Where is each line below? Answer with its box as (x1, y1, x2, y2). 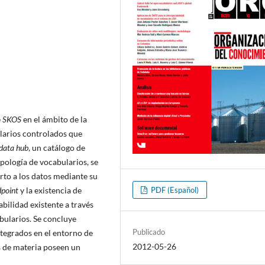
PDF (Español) (149, 185, 199, 195)
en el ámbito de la (23, 114, 87, 124)
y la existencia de (20, 185, 82, 195)
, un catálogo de (28, 142, 85, 153)
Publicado (132, 227, 166, 237)
